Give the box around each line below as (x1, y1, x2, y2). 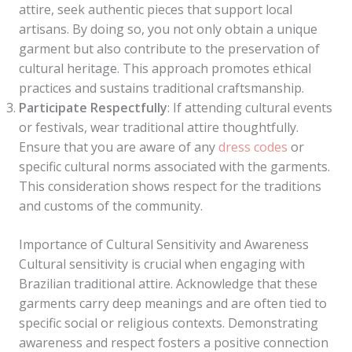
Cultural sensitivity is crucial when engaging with (19, 255, 305, 273)
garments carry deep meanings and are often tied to (19, 295, 327, 312)
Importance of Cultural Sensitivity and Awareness (19, 236, 309, 253)
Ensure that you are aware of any (19, 138, 218, 156)
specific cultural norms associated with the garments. (19, 158, 330, 175)
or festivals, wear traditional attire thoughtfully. (19, 119, 299, 136)
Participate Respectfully (19, 99, 167, 116)
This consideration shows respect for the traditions (19, 178, 321, 195)
